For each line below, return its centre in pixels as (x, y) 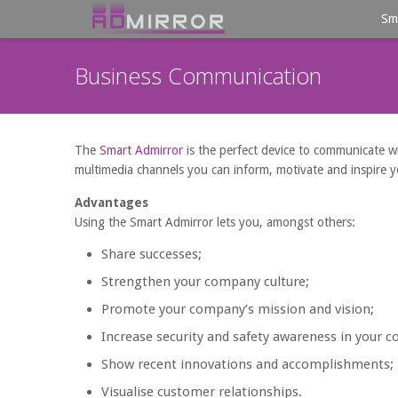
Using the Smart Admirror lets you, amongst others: (215, 222)
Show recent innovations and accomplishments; (247, 364)
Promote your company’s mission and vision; (238, 309)
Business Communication (198, 76)
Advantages (111, 203)
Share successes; (151, 254)
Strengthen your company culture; (205, 282)
